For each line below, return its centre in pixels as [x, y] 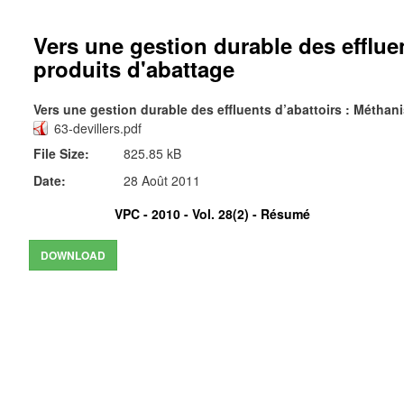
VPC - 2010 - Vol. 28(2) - [188, 214]
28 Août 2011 [162, 180]
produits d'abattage [134, 69]
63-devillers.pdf [98, 128]
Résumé [285, 214]
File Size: [61, 153]
